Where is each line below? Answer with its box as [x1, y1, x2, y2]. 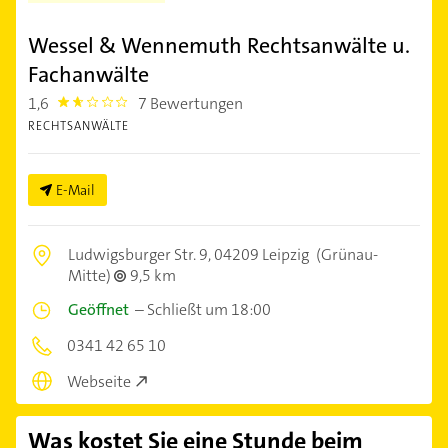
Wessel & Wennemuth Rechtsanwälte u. [28, 30, 410, 60]
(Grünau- [313, 243, 378, 265]
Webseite [67, 371, 131, 393]
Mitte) [68, 264, 114, 286]
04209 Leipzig [214, 243, 309, 265]
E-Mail [56, 180, 95, 199]
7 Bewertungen [138, 92, 244, 114]
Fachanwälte [28, 59, 149, 89]
